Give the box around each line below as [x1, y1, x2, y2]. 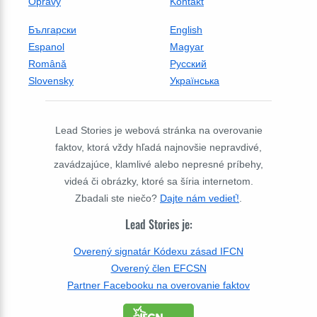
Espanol [28, 41, 64, 52]
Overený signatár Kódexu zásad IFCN [74, 245, 243, 257]
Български [28, 24, 76, 35]
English [170, 24, 202, 35]
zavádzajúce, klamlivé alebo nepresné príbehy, [54, 158, 263, 170]
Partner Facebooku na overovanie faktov [67, 279, 250, 291]
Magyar [170, 41, 204, 52]
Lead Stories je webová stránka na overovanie [54, 125, 263, 136]
